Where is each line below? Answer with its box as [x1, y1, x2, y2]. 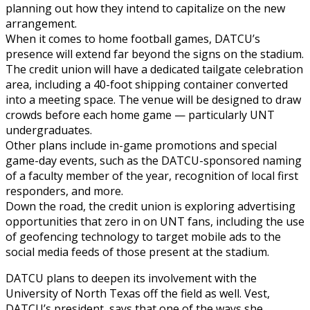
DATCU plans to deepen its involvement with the [6, 270, 257, 286]
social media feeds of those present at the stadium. [6, 244, 269, 259]
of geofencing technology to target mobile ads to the [6, 228, 281, 244]
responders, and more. [6, 183, 123, 199]
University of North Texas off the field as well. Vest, [6, 285, 270, 301]
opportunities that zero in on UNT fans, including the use [6, 213, 304, 229]
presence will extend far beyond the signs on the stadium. [6, 46, 304, 62]
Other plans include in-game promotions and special [6, 137, 277, 153]
